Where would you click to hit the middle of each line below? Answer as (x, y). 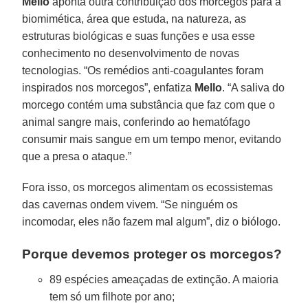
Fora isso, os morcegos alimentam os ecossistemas (148, 188)
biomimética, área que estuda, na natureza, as (134, 19)
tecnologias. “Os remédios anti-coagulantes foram (143, 71)
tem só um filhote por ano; (112, 297)
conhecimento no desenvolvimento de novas (131, 54)
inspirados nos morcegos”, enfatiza (109, 88)
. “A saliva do (254, 88)
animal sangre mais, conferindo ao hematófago (136, 122)
